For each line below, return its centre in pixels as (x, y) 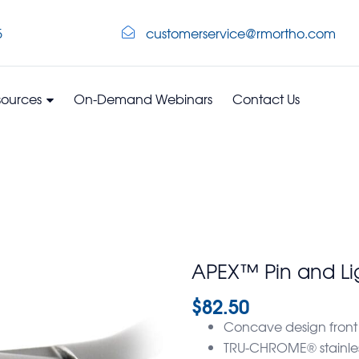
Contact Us (266, 98)
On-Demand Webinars (143, 98)
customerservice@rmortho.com (241, 33)
